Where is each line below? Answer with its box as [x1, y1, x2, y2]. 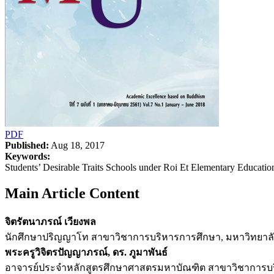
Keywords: [5, 150, 50, 161]
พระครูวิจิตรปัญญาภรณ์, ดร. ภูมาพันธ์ [5, 246, 168, 257]
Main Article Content [5, 185, 139, 201]
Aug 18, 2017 [49, 139, 105, 150]
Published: [5, 139, 49, 150]
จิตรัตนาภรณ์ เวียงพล [5, 216, 96, 227]
